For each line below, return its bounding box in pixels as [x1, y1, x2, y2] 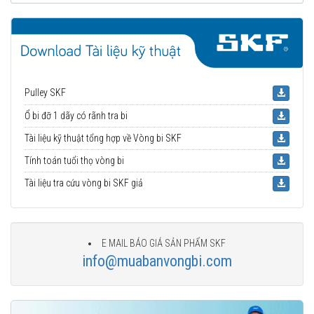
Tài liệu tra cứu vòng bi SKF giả [25, 177, 143, 189]
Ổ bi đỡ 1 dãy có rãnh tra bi [25, 109, 128, 121]
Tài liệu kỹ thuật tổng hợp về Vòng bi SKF [25, 132, 182, 144]
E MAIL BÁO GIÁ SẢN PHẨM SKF [102, 237, 226, 249]
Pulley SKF [25, 86, 66, 98]
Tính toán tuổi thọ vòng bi [25, 154, 124, 166]
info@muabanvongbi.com [82, 252, 232, 270]
